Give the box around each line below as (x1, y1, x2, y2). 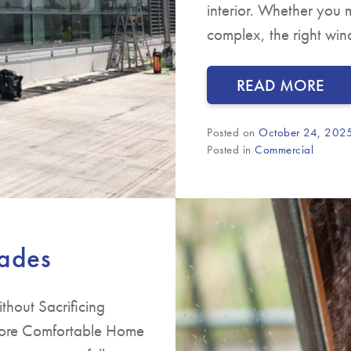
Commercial (255, 142, 313, 158)
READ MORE (237, 74, 324, 96)
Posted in (207, 142, 255, 158)
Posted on (207, 125, 259, 141)
